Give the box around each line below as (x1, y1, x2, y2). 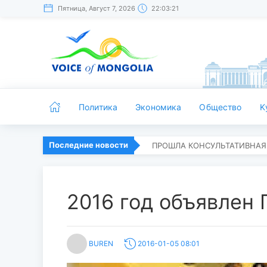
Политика (79, 101, 118, 112)
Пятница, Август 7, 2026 (58, 4, 135, 13)
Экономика (135, 101, 182, 112)
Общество (199, 101, 242, 112)
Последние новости (49, 140, 128, 150)
